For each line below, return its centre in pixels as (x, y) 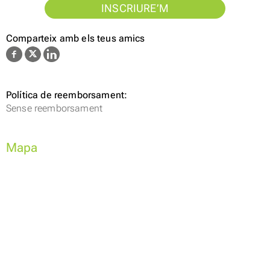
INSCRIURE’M (135, 9)
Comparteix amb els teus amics (76, 39)
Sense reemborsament (55, 108)
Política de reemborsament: (67, 95)
